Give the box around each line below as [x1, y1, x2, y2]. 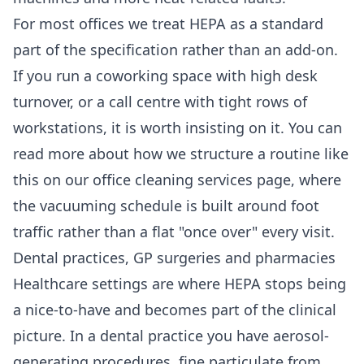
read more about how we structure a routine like [13, 144, 349, 164]
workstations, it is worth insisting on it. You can [13, 118, 342, 138]
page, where [253, 170, 341, 190]
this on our [13, 170, 93, 190]
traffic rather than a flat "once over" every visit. [13, 222, 335, 242]
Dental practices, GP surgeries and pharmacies [13, 248, 336, 268]
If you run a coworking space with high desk [13, 66, 318, 86]
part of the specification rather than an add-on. [13, 40, 338, 60]
